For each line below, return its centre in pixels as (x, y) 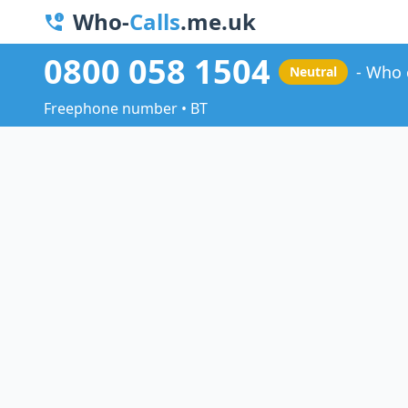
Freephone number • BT (126, 109)
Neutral (313, 72)
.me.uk (218, 21)
